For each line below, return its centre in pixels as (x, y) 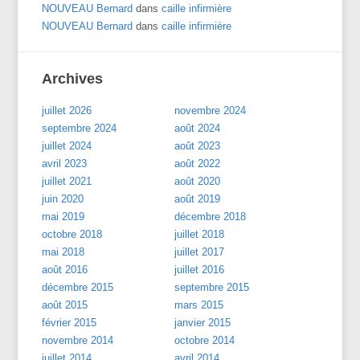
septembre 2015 (212, 287)
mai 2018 (63, 252)
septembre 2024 (80, 128)
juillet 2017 (200, 252)
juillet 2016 (200, 269)
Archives (73, 78)
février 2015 (70, 322)
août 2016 (65, 269)
